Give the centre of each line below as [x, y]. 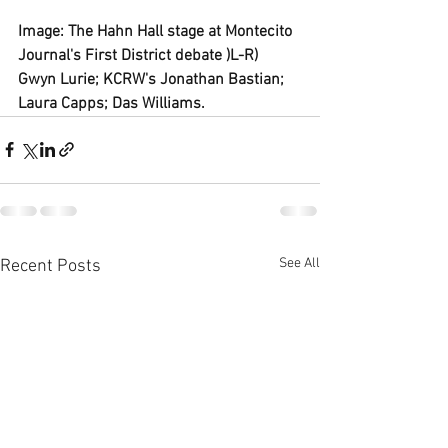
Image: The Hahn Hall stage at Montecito [157, 31]
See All [299, 263]
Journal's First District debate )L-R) [140, 55]
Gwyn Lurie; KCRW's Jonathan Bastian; [153, 79]
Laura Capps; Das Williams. [111, 103]
